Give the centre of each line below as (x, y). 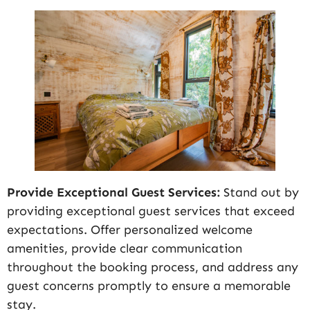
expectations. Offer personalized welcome (130, 229)
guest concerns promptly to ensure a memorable (149, 285)
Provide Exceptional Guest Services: (113, 192)
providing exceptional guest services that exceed (151, 211)
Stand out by (259, 192)
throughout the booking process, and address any (153, 267)
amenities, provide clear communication (125, 248)
